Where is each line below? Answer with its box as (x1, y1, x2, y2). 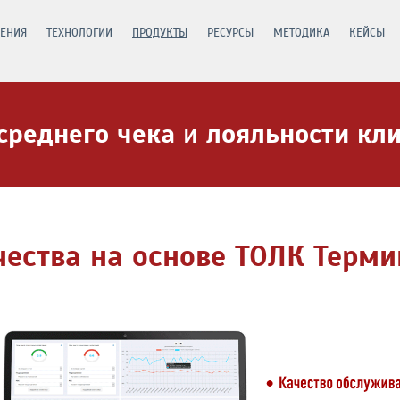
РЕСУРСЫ (207, 26, 254, 40)
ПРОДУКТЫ (132, 26, 187, 40)
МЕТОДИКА (273, 26, 329, 40)
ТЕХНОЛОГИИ (46, 26, 112, 40)
